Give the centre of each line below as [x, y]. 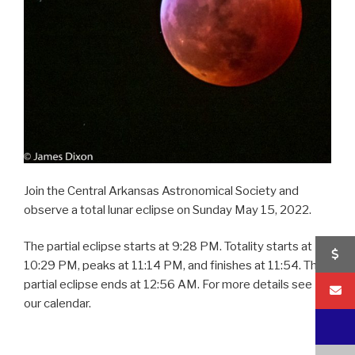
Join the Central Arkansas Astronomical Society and [161, 191]
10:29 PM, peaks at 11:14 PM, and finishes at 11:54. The [174, 266]
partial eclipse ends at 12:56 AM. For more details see [168, 285]
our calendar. [57, 304]
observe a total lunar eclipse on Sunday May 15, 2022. [168, 210]
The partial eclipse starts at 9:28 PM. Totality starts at [168, 247]
